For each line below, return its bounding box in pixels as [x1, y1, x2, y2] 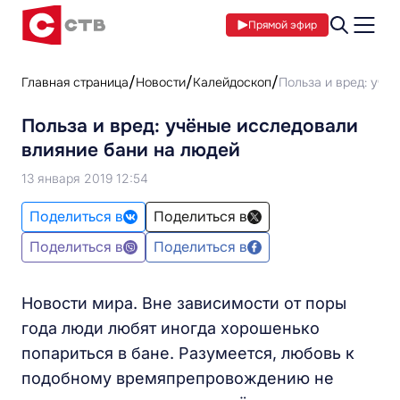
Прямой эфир [248, 18, 317, 32]
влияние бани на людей [21, 138, 240, 162]
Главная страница [21, 74, 129, 90]
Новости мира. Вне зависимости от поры [21, 294, 346, 312]
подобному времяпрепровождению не [21, 369, 334, 387]
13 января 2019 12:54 [21, 171, 148, 186]
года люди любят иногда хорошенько [21, 319, 320, 337]
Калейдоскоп [193, 74, 271, 90]
